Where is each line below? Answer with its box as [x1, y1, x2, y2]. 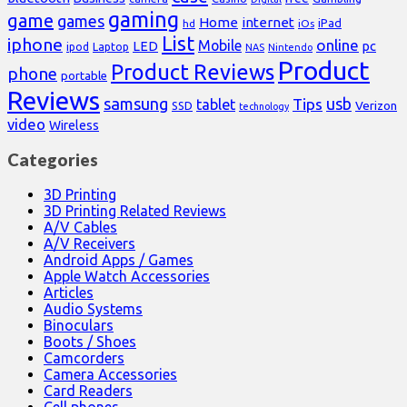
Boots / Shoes [44, 333, 136, 351]
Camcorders [44, 350, 124, 367]
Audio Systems [44, 301, 143, 318]
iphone [7, 35, 63, 55]
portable [61, 69, 107, 83]
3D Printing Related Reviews [44, 203, 226, 220]
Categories [7, 149, 98, 170]
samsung [104, 94, 168, 113]
